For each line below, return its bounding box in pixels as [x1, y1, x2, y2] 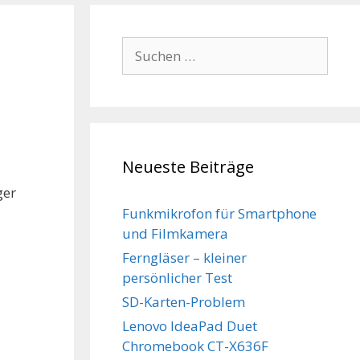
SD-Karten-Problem [122, 292, 245, 311]
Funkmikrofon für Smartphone [122, 204, 317, 223]
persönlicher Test [122, 268, 232, 287]
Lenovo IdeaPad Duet [122, 317, 257, 335]
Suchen [121, 37, 167, 55]
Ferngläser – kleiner [122, 248, 247, 267]
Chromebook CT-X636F [122, 337, 268, 355]
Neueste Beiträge [122, 156, 254, 178]
